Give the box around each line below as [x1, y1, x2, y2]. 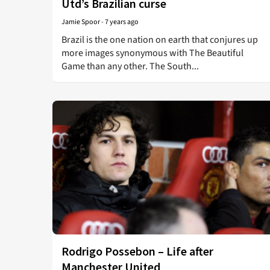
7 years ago [105, 17, 139, 27]
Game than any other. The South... [61, 60, 199, 73]
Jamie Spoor [61, 17, 100, 27]
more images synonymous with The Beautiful [61, 46, 243, 60]
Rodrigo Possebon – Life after [61, 243, 213, 259]
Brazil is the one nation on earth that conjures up [61, 33, 258, 46]
